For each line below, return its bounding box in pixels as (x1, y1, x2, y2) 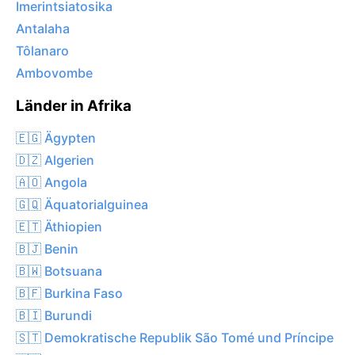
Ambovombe (16, 65, 93, 82)
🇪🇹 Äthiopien (16, 218, 102, 235)
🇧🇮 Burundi (16, 307, 92, 323)
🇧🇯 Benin (16, 240, 78, 257)
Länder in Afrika (16, 97, 132, 116)
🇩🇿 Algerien (16, 151, 94, 168)
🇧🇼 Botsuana (16, 262, 102, 279)
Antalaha (16, 21, 70, 37)
